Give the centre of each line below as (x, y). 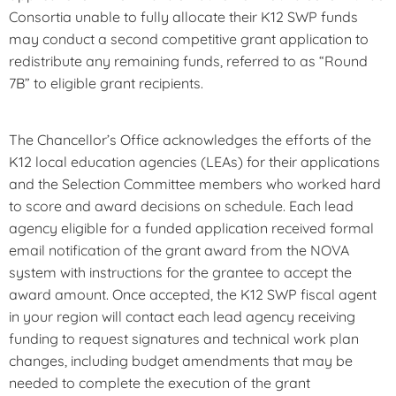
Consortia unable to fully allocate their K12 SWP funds (183, 17)
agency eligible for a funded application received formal (191, 228)
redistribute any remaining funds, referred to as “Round (188, 61)
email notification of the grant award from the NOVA (179, 251)
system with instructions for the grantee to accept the (180, 273)
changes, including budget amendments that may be (181, 361)
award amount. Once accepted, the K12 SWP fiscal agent (193, 295)
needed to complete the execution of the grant (160, 383)
